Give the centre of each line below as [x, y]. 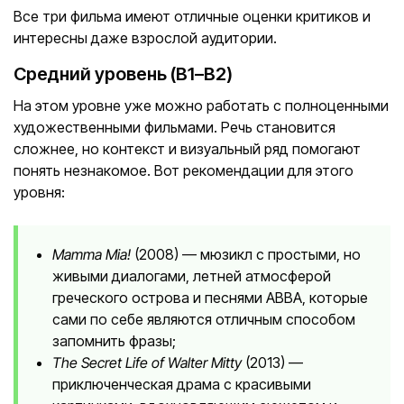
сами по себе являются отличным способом [204, 319]
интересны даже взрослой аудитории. [145, 38]
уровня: [39, 192]
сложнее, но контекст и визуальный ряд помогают [187, 149]
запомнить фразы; [114, 341]
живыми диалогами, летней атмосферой [192, 276]
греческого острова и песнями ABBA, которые [210, 298]
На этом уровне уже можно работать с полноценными [201, 106]
